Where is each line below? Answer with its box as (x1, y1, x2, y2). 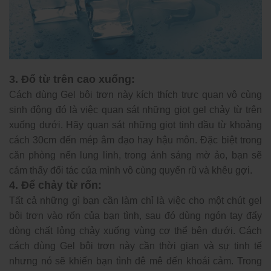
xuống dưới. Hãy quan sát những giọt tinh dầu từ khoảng (9, 119, 262, 130)
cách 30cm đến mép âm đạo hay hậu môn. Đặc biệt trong (9, 134, 262, 145)
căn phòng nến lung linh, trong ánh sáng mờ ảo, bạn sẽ (9, 149, 262, 160)
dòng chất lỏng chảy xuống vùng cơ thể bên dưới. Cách (9, 225, 262, 236)
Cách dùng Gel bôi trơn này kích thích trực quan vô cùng (9, 89, 262, 100)
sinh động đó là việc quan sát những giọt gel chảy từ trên (9, 104, 262, 115)
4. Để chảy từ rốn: (9, 178, 102, 191)
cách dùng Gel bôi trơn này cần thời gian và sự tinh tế (9, 240, 262, 251)
